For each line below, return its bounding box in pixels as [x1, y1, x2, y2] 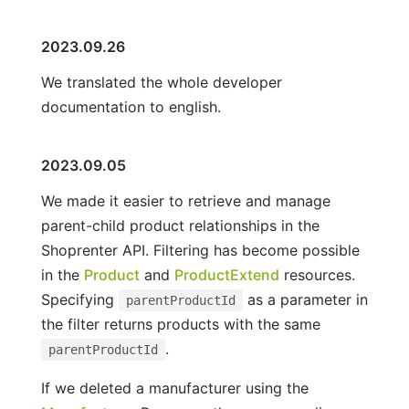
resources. [278, 265, 355, 284]
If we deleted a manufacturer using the [40, 378, 309, 397]
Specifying [40, 289, 119, 309]
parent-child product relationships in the [40, 215, 320, 235]
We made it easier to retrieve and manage [40, 191, 330, 210]
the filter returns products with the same [40, 314, 320, 333]
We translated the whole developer [40, 72, 282, 91]
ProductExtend [173, 265, 279, 284]
